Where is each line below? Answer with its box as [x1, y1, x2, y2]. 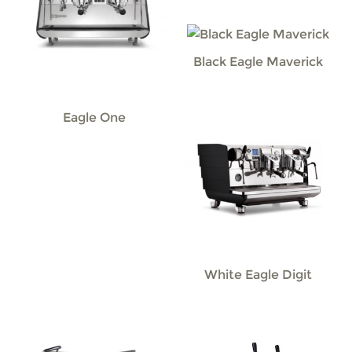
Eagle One [62, 110, 126, 125]
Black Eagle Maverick [193, 54, 323, 69]
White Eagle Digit [204, 267, 312, 282]
